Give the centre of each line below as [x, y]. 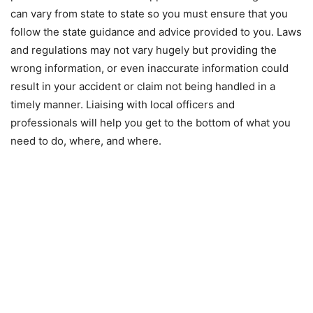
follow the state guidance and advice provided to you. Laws [156, 31]
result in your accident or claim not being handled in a [143, 86]
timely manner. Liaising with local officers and [123, 104]
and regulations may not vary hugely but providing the [144, 50]
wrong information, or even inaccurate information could [150, 68]
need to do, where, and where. [86, 140]
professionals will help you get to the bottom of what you [151, 122]
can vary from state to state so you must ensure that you [149, 13]
